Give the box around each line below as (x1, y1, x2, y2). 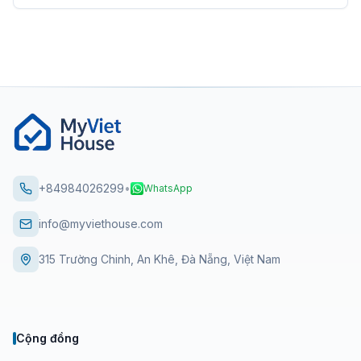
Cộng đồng (16, 331, 79, 345)
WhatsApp (143, 182, 193, 194)
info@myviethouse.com (39, 217, 163, 230)
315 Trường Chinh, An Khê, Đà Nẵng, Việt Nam (39, 252, 280, 266)
